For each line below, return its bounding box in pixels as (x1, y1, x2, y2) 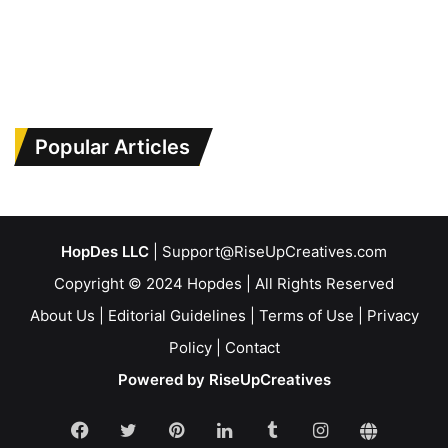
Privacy (366, 305, 419, 325)
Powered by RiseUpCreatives (117, 369, 331, 389)
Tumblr (277, 418, 337, 440)
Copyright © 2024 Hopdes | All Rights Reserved (54, 273, 394, 293)
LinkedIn (231, 418, 304, 440)
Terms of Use (258, 305, 354, 325)
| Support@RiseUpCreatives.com (149, 241, 387, 261)
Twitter (136, 418, 198, 440)
